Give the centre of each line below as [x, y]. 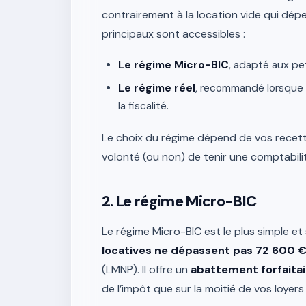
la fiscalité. [143, 106]
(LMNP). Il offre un [146, 269]
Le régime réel [157, 88]
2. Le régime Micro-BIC [179, 201]
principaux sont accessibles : [173, 34]
